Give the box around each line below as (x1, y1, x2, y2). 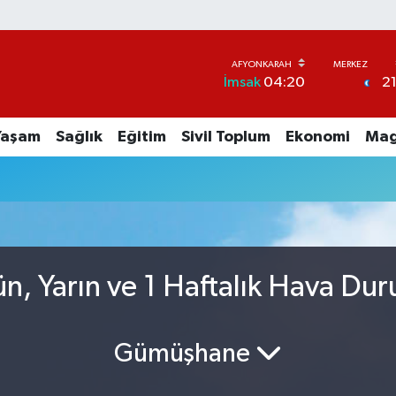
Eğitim (117, 128, 166, 145)
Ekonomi (285, 128, 350, 145)
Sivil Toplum (180, 128, 270, 145)
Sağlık (55, 128, 103, 145)
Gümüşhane (114, 340, 255, 368)
